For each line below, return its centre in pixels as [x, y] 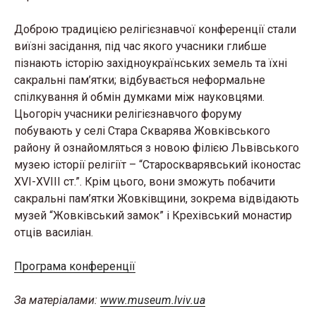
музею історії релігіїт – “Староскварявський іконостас [157, 165]
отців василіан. [54, 232]
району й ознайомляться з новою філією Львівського [157, 148]
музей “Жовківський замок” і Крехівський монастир [153, 215]
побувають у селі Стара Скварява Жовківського [142, 131]
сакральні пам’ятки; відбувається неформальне [140, 80]
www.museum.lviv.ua [153, 300]
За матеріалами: [57, 300]
